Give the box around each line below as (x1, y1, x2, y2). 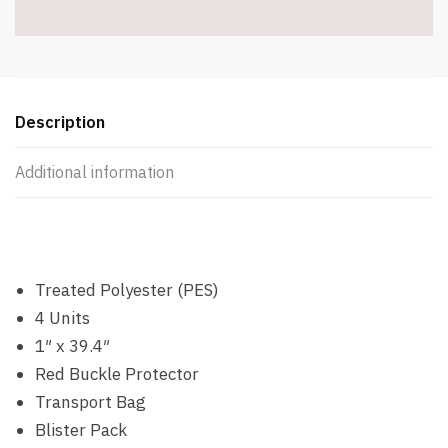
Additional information (15, 161, 174, 182)
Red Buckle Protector (35, 362, 199, 385)
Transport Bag (35, 390, 146, 413)
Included (14, 7, 75, 27)
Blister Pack (35, 418, 127, 441)
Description (15, 111, 105, 132)
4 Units (35, 306, 90, 329)
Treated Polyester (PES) (35, 278, 219, 301)
